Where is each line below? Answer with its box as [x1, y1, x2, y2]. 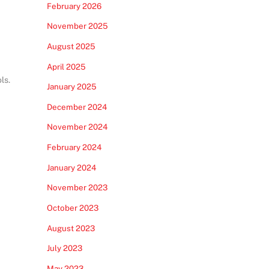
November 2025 [46, 21, 108, 31]
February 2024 [46, 142, 101, 152]
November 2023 [46, 183, 107, 193]
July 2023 [46, 243, 82, 253]
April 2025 [46, 61, 86, 71]
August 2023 [46, 223, 95, 233]
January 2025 [46, 82, 97, 92]
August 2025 [46, 41, 95, 51]
